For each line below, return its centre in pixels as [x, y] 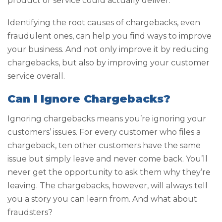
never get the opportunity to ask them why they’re [109, 172]
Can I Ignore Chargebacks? [89, 99]
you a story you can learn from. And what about [102, 199]
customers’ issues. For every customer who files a [104, 132]
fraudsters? [30, 213]
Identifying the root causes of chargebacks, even [104, 23]
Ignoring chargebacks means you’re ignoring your [107, 119]
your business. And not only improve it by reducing [108, 50]
